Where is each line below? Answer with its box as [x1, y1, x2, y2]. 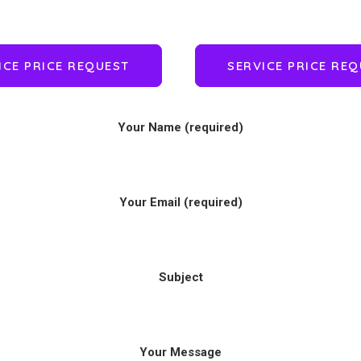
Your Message [139, 345, 222, 359]
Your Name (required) [118, 120, 243, 135]
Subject [158, 270, 203, 284]
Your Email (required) [118, 195, 243, 210]
